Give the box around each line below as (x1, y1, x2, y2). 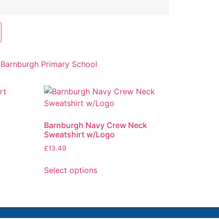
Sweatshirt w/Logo (44, 130, 115, 140)
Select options (44, 165, 98, 175)
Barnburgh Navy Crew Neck (44, 120, 148, 131)
